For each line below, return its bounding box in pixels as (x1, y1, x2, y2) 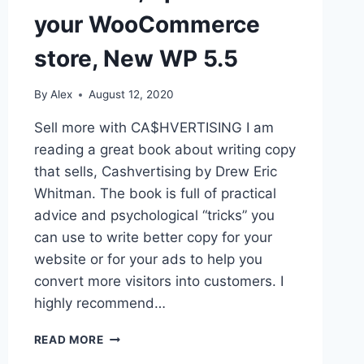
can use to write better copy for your (33, 229, 272, 246)
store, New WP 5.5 (33, 44, 238, 72)
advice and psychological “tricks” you (33, 207, 275, 224)
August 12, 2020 (88, 88, 174, 102)
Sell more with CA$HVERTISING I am (33, 119, 274, 136)
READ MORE (33, 333, 104, 347)
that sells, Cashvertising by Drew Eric (33, 163, 277, 180)
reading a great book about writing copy (33, 141, 296, 158)
